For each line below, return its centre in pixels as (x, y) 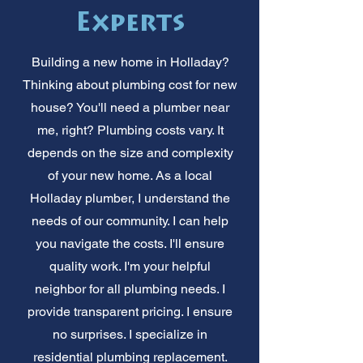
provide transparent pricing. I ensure (130, 311)
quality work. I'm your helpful (130, 266)
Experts (130, 25)
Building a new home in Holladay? (130, 62)
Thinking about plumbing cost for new (130, 84)
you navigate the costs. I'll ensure (130, 243)
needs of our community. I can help (130, 220)
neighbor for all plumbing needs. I (130, 288)
